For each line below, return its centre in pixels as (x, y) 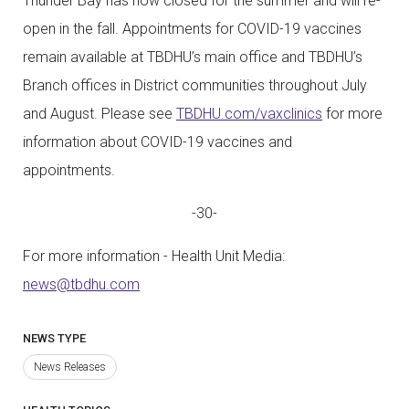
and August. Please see (100, 114)
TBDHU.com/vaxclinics (249, 114)
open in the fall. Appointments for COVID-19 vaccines (192, 29)
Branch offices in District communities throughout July (195, 86)
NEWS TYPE (54, 339)
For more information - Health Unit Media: (154, 257)
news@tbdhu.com (81, 285)
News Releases (69, 367)
